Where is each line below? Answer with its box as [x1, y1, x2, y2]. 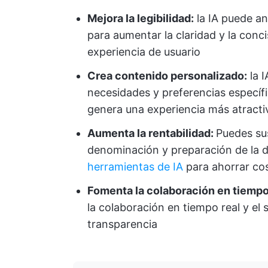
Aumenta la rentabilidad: [87, 126, 216, 139]
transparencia [87, 217, 157, 230]
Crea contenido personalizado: [87, 69, 247, 82]
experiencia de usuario [87, 45, 200, 58]
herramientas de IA [87, 160, 183, 173]
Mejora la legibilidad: [87, 11, 194, 25]
